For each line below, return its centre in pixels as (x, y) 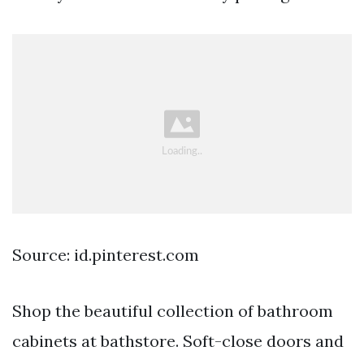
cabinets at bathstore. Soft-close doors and (178, 340)
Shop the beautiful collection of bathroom (173, 310)
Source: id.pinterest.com (106, 254)
